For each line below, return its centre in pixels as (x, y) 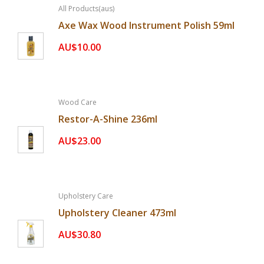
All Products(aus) (87, 8)
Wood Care (78, 102)
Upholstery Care (86, 196)
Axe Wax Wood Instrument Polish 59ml (147, 25)
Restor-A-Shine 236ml (108, 119)
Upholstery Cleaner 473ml (118, 213)
